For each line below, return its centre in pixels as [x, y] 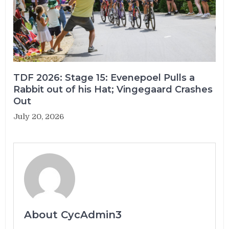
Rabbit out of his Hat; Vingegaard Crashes [113, 89]
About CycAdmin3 [73, 214]
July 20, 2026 [39, 116]
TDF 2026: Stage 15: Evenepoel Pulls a [104, 77]
